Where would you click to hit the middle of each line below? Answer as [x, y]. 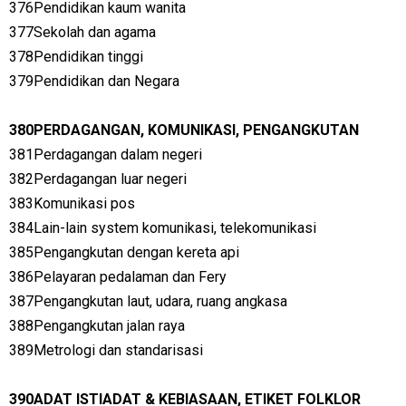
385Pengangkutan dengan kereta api [124, 252]
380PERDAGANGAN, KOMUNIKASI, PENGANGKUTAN [184, 130]
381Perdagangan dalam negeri [106, 155]
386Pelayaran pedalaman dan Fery [118, 277]
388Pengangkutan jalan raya [97, 326]
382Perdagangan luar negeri [98, 179]
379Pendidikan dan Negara [94, 81]
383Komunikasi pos [72, 203]
